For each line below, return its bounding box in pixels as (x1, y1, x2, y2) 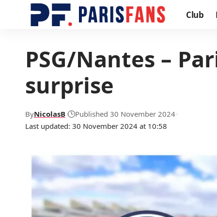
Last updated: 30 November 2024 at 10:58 (25, 121, 167, 131)
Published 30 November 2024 (75, 109, 175, 119)
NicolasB (34, 109, 65, 119)
